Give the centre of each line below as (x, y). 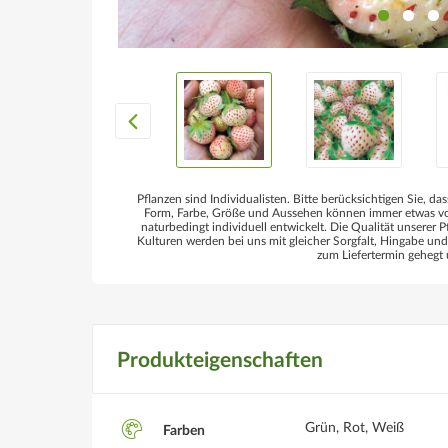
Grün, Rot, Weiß (354, 428)
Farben (182, 431)
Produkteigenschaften (220, 360)
